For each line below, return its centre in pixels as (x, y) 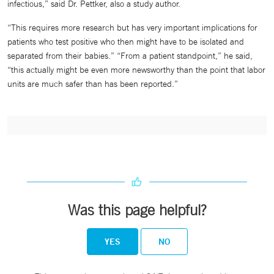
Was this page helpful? (137, 210)
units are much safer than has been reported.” (93, 84)
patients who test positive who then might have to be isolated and (126, 42)
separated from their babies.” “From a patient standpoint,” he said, (130, 56)
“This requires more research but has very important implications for (132, 28)
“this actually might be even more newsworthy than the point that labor (136, 70)
